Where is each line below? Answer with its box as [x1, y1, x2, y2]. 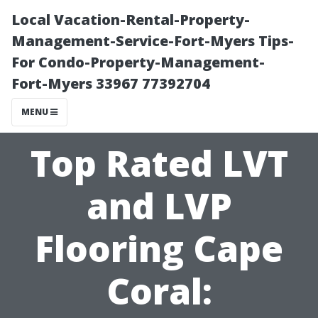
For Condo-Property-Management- [11, 53, 265, 72]
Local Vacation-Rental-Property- [11, 10, 250, 29]
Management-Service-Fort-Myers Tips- [11, 31, 294, 50]
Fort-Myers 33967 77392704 [11, 74, 210, 93]
